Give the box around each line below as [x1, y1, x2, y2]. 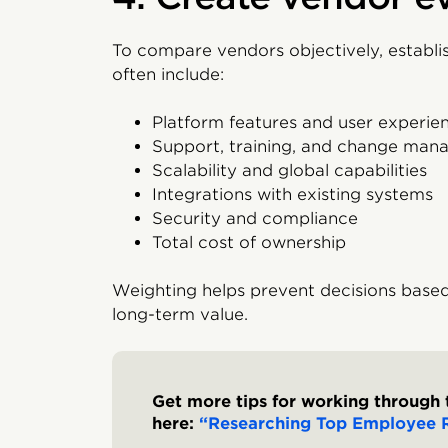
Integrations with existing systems [152, 184, 433, 204]
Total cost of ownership [152, 232, 346, 252]
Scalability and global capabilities [152, 160, 427, 180]
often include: [112, 64, 224, 84]
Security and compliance [152, 208, 358, 228]
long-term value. [112, 304, 248, 324]
